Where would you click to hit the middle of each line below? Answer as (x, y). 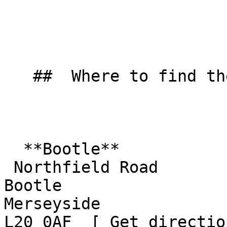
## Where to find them (18, 76)
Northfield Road (9, 167)
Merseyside (62, 204)
